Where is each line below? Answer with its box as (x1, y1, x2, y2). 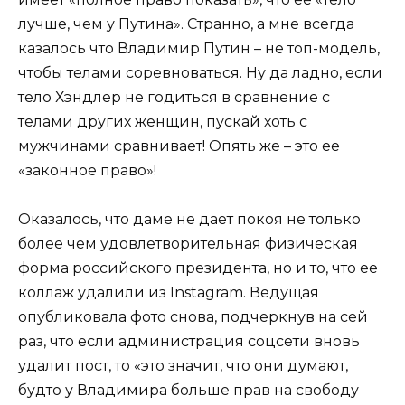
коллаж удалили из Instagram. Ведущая (18, 284, 319, 302)
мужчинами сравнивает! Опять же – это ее (18, 137, 340, 155)
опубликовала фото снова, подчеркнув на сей (18, 308, 368, 326)
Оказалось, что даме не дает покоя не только (18, 211, 361, 229)
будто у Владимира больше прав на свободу (18, 381, 359, 400)
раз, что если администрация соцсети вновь (18, 333, 360, 351)
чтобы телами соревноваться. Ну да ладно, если (18, 64, 382, 82)
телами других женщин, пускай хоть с (18, 113, 307, 131)
